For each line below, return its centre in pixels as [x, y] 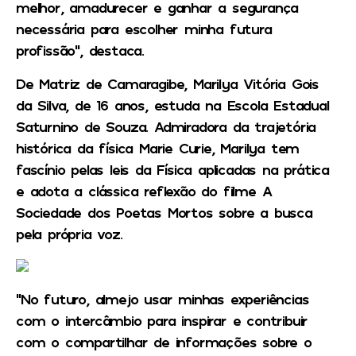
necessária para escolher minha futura [144, 29]
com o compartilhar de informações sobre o [164, 342]
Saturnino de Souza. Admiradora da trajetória [166, 126]
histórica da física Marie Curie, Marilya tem [158, 147]
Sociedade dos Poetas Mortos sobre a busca [164, 212]
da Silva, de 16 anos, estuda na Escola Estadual [172, 104]
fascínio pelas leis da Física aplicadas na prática [172, 169]
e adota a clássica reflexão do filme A [144, 190]
